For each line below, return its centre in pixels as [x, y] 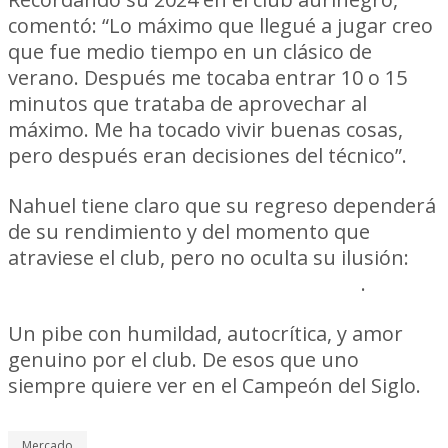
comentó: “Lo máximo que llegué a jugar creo [220, 25]
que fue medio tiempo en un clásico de [190, 51]
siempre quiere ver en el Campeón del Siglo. [214, 385]
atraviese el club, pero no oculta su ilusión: [208, 257]
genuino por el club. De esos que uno [183, 359]
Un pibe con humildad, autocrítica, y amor [205, 333]
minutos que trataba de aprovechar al [187, 103]
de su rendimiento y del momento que [189, 231]
